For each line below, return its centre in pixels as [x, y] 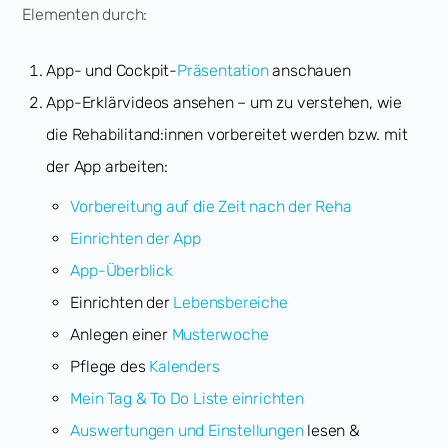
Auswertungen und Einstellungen [187, 430]
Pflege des [110, 366]
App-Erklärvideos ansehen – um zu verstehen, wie [224, 102]
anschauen [309, 70]
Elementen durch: [85, 14]
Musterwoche [220, 334]
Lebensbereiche [230, 302]
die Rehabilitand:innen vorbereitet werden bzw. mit [227, 134]
